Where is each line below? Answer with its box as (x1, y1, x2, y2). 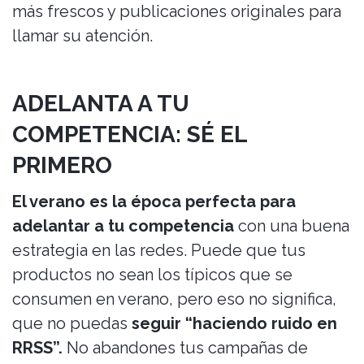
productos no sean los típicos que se (12, 265, 292, 284)
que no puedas (12, 314, 132, 333)
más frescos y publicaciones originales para (12, 2, 341, 21)
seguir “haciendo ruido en (132, 314, 337, 333)
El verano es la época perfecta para (12, 192, 296, 211)
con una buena (238, 216, 349, 236)
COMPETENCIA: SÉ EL (12, 121, 247, 148)
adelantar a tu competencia (12, 216, 238, 236)
